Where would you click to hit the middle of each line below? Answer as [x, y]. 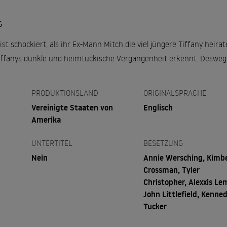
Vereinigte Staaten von [72, 107]
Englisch [158, 107]
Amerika [46, 120]
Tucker [155, 206]
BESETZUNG [163, 143]
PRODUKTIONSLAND [65, 93]
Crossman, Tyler [172, 170]
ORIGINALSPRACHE [175, 93]
